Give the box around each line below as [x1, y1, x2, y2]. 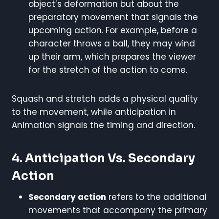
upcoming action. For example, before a [28, 24, 197, 36]
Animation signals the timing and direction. [12, 119, 195, 131]
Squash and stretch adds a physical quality [12, 92, 198, 105]
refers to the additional [106, 191, 207, 203]
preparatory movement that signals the [28, 11, 198, 23]
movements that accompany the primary [28, 204, 207, 216]
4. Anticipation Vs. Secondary [12, 151, 195, 166]
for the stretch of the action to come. [28, 64, 187, 76]
